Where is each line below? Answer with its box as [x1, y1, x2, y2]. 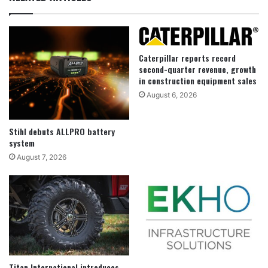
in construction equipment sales [139, 74, 257, 87]
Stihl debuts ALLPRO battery [9, 124, 115, 138]
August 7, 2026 [17, 152, 66, 162]
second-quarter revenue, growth [139, 62, 256, 75]
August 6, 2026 [147, 90, 197, 99]
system [9, 136, 35, 149]
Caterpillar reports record [139, 51, 236, 64]
